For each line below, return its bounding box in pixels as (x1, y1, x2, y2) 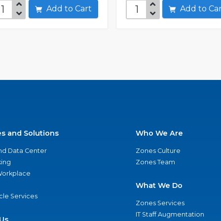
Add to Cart (74, 4, 92, 13)
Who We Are (135, 129, 183, 138)
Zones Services (135, 199, 184, 207)
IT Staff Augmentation (135, 211, 204, 218)
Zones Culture (135, 147, 181, 154)
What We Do (135, 181, 183, 190)
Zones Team (135, 158, 175, 166)
